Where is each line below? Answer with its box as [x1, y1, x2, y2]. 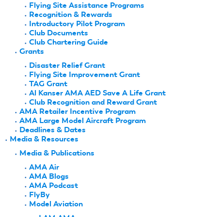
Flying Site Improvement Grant [29, 69, 140, 79]
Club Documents [29, 28, 88, 37]
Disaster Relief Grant [29, 60, 105, 70]
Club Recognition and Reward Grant [29, 97, 157, 107]
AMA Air [29, 162, 59, 171]
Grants [19, 46, 44, 56]
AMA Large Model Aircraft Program [19, 115, 146, 125]
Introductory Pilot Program [29, 18, 125, 28]
